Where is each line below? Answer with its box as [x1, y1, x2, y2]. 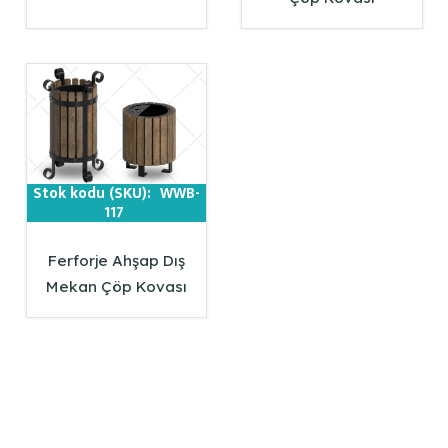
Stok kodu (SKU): [32, 181, 155, 207]
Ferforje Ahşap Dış [47, 250, 185, 270]
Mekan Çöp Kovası [45, 276, 187, 296]
